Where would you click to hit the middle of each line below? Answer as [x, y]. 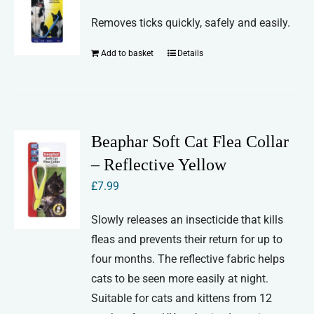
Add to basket [128, 54]
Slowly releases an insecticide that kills [187, 220]
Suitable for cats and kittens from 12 [182, 299]
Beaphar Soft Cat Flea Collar [190, 142]
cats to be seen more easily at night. [180, 279]
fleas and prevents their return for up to [187, 240]
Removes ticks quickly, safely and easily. [191, 23]
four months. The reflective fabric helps [188, 259]
